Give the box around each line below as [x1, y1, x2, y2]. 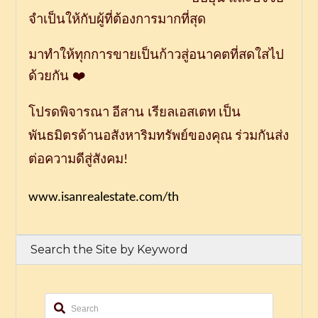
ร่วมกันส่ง [234, 128, 289, 143]
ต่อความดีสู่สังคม [28, 151, 124, 167]
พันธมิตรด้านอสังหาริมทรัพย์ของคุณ [28, 128, 232, 143]
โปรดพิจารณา [28, 104, 109, 120]
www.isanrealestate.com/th [28, 191, 179, 205]
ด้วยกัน [28, 68, 69, 84]
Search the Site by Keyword [31, 243, 189, 257]
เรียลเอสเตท [147, 104, 216, 120]
